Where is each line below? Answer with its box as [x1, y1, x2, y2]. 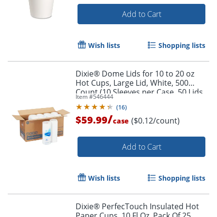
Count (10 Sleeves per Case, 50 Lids [76, 87, 203, 98]
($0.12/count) [131, 115, 180, 126]
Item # [76, 93, 93, 101]
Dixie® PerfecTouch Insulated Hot [76, 201, 199, 212]
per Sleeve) [76, 96, 116, 107]
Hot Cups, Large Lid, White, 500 [76, 77, 188, 89]
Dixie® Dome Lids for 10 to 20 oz [76, 68, 194, 79]
